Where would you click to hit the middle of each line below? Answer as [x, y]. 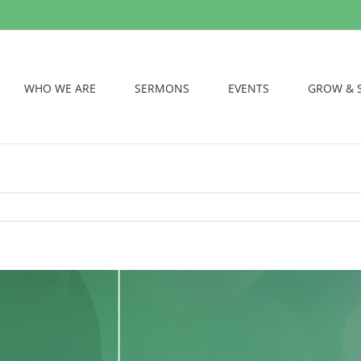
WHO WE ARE [60, 88]
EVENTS [249, 88]
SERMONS [162, 88]
